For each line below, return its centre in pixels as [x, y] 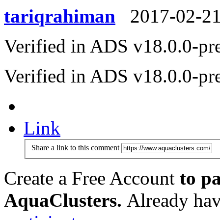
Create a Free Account [89, 178]
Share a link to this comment [75, 147]
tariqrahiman [60, 16]
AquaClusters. [63, 200]
